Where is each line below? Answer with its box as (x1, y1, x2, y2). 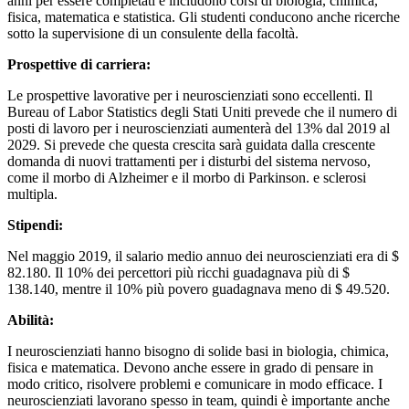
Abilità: (7, 311, 54, 328)
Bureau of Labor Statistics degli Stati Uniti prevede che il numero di (7, 103, 397, 120)
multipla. (7, 185, 58, 202)
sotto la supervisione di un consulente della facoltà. (7, 25, 299, 41)
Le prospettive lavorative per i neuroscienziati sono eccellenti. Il (7, 87, 372, 103)
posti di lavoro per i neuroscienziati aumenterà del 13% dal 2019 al (7, 120, 390, 136)
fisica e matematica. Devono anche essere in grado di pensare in (7, 359, 373, 375)
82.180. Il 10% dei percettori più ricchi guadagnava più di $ (7, 264, 350, 280)
